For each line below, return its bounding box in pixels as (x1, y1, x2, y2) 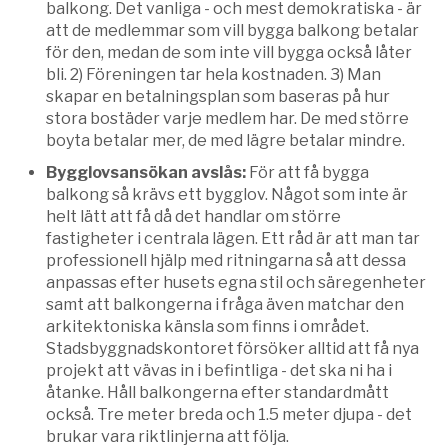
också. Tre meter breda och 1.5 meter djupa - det (46, 405, 412, 425)
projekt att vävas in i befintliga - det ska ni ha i (46, 361, 392, 381)
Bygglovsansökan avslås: (46, 163, 249, 183)
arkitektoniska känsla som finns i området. (46, 317, 369, 337)
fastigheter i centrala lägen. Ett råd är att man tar (46, 229, 420, 249)
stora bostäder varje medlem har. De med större (46, 109, 409, 129)
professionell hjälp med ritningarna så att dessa (46, 251, 406, 271)
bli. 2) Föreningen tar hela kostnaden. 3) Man (46, 65, 381, 85)
